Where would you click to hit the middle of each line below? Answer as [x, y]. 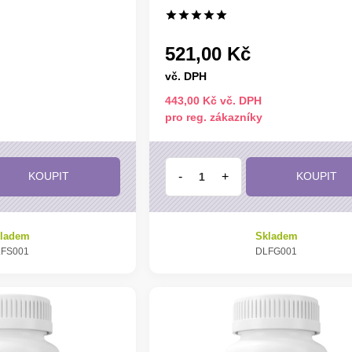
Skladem [276, 236]
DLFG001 [277, 251]
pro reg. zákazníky [213, 117]
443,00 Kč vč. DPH [213, 100]
